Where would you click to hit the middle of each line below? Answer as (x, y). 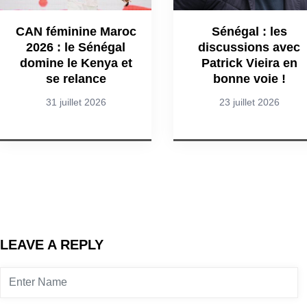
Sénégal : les (249, 31)
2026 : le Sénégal (76, 47)
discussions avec (249, 47)
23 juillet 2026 (249, 102)
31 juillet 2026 (76, 102)
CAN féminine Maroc (76, 31)
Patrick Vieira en (249, 63)
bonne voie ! (249, 78)
